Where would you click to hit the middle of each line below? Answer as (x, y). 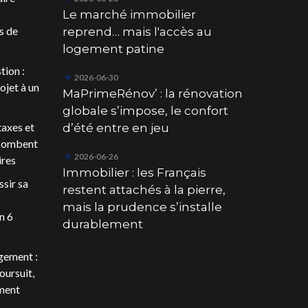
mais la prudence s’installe (142, 207)
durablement (102, 224)
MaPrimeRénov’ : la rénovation (152, 93)
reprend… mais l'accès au (137, 31)
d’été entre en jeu (115, 128)
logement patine (113, 48)
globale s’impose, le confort (145, 110)
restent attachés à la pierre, (144, 189)
